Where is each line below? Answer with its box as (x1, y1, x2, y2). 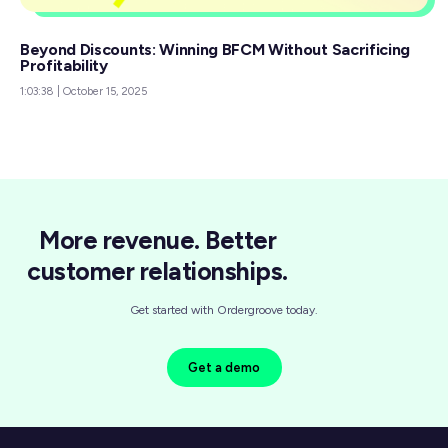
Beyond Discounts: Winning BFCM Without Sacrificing (20, 40, 410, 60)
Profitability (20, 56, 108, 76)
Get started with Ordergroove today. (130, 303, 318, 318)
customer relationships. (27, 256, 288, 287)
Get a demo (188, 359, 260, 375)
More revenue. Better (39, 225, 276, 256)
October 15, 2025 (60, 85, 147, 99)
